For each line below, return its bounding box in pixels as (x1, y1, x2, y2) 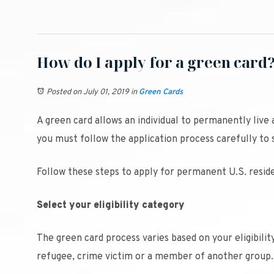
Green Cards (139, 87, 183, 97)
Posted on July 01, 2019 (46, 87, 129, 97)
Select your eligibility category (37, 199, 185, 212)
